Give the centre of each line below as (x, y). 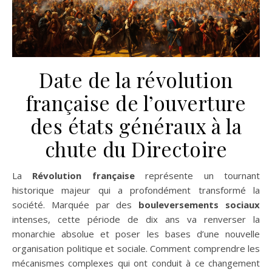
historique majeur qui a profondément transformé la (136, 190)
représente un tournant (197, 175)
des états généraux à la (136, 125)
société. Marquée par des (76, 204)
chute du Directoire (136, 148)
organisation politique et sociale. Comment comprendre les (136, 248)
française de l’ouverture (136, 102)
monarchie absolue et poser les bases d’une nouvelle (136, 233)
